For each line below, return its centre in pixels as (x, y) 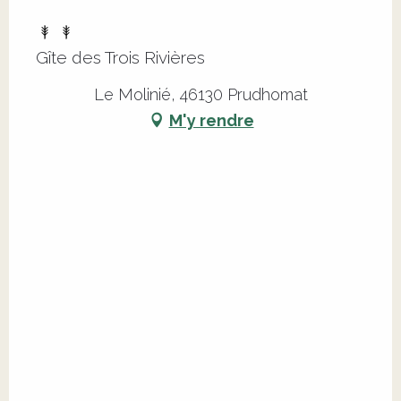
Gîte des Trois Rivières (120, 58)
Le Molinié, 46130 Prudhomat (200, 95)
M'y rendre (211, 120)
